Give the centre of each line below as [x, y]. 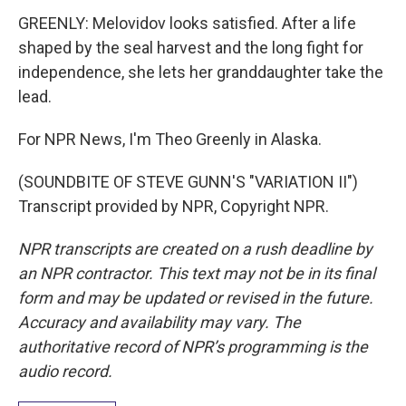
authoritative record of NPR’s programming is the [193, 347]
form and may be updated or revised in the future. [196, 298]
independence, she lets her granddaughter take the [201, 72]
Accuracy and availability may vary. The [159, 322]
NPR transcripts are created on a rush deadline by [195, 249]
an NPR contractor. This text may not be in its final [197, 273]
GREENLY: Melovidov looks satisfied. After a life [187, 23]
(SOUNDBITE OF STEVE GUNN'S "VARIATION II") [188, 182]
